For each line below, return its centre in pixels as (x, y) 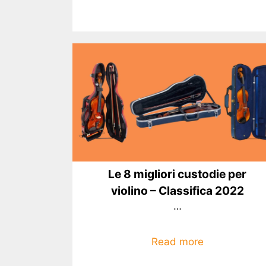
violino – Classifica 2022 (177, 190)
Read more (177, 242)
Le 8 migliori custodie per (178, 174)
